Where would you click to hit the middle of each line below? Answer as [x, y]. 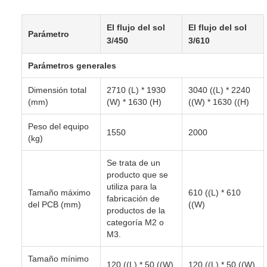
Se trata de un [133, 162]
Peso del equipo [58, 126]
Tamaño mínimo [58, 258]
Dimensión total [57, 90]
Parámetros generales [72, 65]
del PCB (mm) [55, 204]
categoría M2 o [135, 222]
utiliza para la [132, 186]
